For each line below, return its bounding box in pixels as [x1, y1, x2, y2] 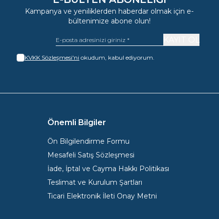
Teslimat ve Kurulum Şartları [47, 178, 142, 187]
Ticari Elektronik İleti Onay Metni [47, 192, 157, 200]
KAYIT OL [163, 35, 199, 44]
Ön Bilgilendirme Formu [47, 137, 130, 146]
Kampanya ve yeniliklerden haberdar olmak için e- [25, 7, 194, 16]
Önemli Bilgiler [47, 118, 106, 127]
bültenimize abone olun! [68, 17, 151, 25]
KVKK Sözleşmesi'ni [24, 54, 80, 61]
